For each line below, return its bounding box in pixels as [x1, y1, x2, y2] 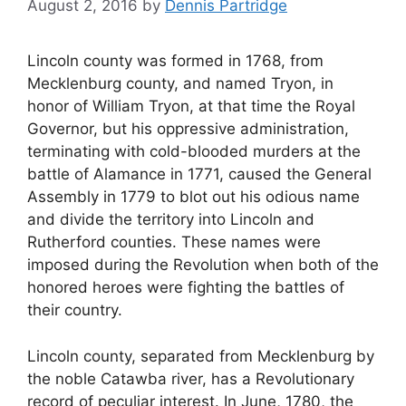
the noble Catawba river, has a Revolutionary [27, 369, 354, 388]
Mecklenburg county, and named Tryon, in [27, 74, 333, 93]
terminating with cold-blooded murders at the [27, 142, 361, 161]
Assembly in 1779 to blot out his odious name [27, 188, 360, 207]
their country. [27, 301, 122, 320]
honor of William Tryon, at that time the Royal [27, 97, 355, 116]
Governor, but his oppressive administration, [27, 120, 349, 139]
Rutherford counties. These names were [27, 233, 321, 252]
